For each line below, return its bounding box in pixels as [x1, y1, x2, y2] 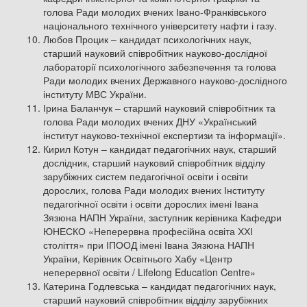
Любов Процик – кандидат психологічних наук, [43, 32, 251, 47]
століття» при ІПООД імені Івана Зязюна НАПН [43, 238, 254, 252]
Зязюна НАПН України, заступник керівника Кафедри [43, 210, 282, 225]
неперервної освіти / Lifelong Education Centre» [43, 265, 256, 280]
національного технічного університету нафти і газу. [43, 19, 277, 33]
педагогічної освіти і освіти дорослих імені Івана [43, 197, 258, 211]
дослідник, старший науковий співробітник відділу [43, 156, 265, 170]
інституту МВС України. [43, 87, 147, 101]
